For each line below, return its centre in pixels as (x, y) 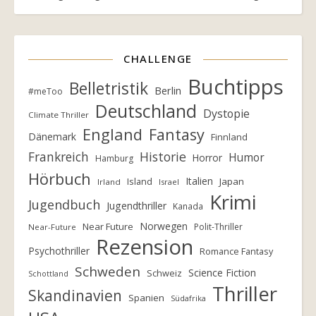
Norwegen (164, 226)
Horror (207, 158)
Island (140, 182)
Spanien (146, 298)
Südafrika (188, 298)
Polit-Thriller (218, 227)
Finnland (229, 137)
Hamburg (114, 159)
